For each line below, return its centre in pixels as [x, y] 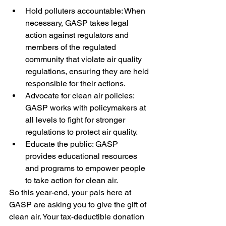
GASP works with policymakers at [87, 108]
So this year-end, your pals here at [71, 192]
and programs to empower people [86, 168]
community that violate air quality [84, 59]
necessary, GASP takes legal [78, 23]
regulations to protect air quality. [81, 132]
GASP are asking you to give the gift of [79, 205]
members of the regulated [72, 47]
